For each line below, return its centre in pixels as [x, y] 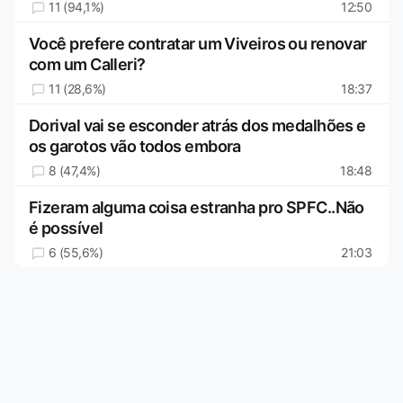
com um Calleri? [87, 65]
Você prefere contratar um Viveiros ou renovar [198, 44]
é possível [66, 228]
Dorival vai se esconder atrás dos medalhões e [197, 126]
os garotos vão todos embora [135, 147]
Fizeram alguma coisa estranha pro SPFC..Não [197, 208]
